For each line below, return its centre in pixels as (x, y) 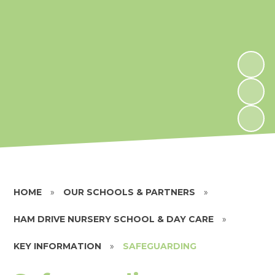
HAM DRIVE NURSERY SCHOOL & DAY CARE (114, 219)
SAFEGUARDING (160, 246)
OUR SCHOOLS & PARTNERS (130, 192)
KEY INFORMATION (58, 246)
